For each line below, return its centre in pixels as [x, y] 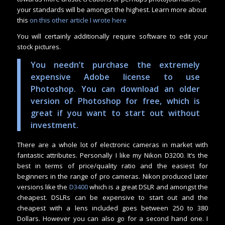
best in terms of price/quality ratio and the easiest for [113, 165]
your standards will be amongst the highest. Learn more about [111, 9]
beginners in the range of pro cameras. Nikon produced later [113, 176]
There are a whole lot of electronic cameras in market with [113, 144]
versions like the [43, 187]
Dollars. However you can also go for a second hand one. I [113, 218]
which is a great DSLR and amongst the [148, 187]
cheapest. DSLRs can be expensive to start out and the [113, 197]
